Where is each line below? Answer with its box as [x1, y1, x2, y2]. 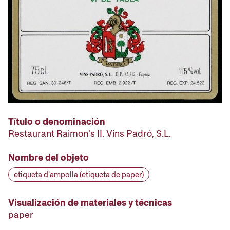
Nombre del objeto [8, 151, 89, 163]
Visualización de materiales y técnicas [8, 196, 172, 208]
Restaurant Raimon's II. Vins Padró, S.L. [8, 127, 171, 139]
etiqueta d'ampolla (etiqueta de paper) [14, 169, 144, 180]
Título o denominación [8, 115, 105, 127]
